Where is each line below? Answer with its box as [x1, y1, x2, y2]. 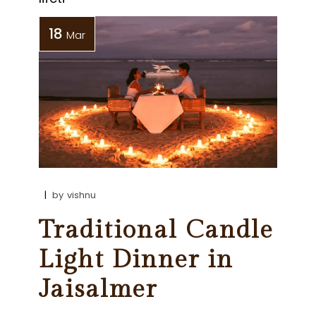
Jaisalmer [39, 274, 158, 304]
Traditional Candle [39, 215, 274, 245]
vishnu [67, 188, 97, 202]
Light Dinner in [39, 245, 234, 274]
